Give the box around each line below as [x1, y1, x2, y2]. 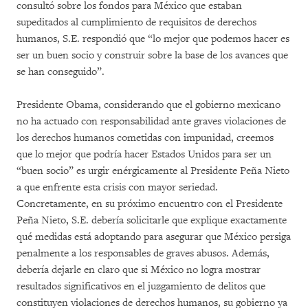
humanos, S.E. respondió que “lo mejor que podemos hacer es [16, 32, 289, 45]
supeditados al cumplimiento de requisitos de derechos [16, 16, 256, 29]
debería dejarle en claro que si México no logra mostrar [16, 263, 261, 276]
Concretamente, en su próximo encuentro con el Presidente [16, 197, 283, 210]
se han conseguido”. [16, 65, 104, 78]
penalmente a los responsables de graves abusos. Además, [16, 247, 269, 260]
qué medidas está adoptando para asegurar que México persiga [16, 230, 291, 243]
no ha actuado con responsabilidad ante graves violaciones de [16, 115, 286, 128]
